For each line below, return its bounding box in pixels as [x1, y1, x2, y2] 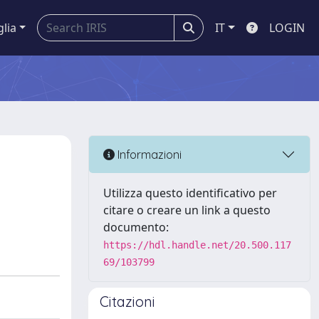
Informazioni [115, 147, 182, 162]
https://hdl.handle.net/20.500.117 [103, 239, 291, 251]
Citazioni [100, 293, 155, 310]
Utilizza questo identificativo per [103, 185, 277, 201]
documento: [103, 219, 169, 235]
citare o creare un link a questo [103, 202, 271, 218]
